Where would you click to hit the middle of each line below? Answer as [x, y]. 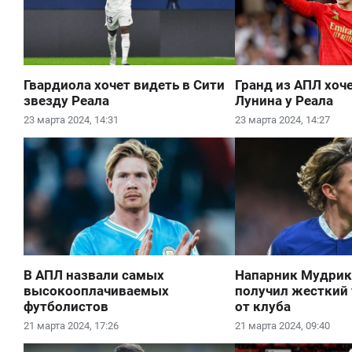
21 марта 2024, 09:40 [283, 326]
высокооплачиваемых [96, 291]
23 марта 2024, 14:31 [71, 120]
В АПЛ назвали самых [94, 275]
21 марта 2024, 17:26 [71, 326]
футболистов [66, 306]
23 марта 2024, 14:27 [283, 120]
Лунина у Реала [284, 101]
